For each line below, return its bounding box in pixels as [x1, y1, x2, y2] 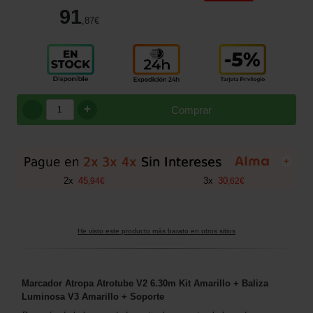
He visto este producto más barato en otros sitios [78, 227, 235, 235]
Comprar [171, 103, 212, 116]
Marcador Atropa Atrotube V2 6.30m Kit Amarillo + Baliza [22, 278, 268, 289]
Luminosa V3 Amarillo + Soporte [22, 291, 164, 303]
